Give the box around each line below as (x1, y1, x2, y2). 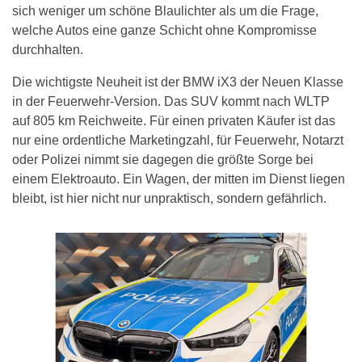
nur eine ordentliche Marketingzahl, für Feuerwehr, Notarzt (12, 133, 343, 148)
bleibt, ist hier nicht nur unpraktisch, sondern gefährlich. (12, 192, 326, 206)
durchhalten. (12, 43, 83, 57)
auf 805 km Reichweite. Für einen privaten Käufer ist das (12, 114, 335, 128)
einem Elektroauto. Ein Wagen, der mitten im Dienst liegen (12, 172, 345, 187)
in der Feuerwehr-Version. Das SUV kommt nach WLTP (12, 95, 330, 109)
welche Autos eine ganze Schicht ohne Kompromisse (12, 23, 317, 38)
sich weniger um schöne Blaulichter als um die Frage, (12, 4, 318, 19)
